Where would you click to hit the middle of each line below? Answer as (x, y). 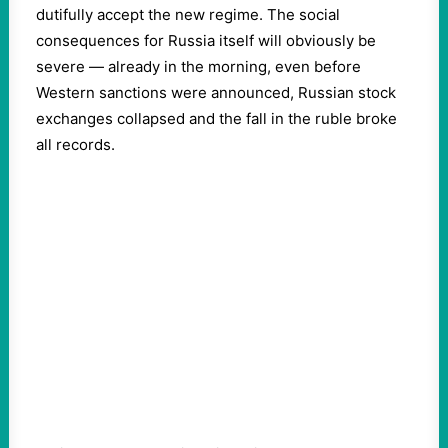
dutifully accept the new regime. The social (188, 14)
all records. (75, 144)
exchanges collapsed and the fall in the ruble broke (216, 118)
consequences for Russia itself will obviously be (206, 40)
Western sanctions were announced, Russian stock (216, 92)
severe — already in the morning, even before (198, 66)
